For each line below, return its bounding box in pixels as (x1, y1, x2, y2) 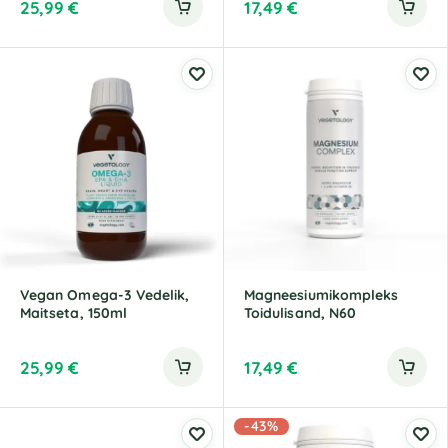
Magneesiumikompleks (244, 286, 399, 304)
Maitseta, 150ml (20, 304, 128, 322)
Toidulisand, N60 (244, 304, 357, 322)
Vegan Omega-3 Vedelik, (20, 286, 190, 304)
